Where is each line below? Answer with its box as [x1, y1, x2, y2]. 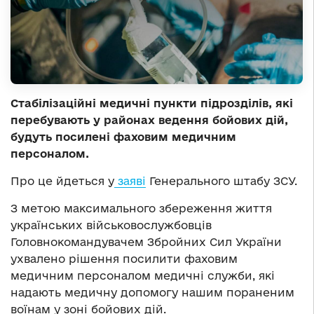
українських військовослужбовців [11, 219, 212, 232]
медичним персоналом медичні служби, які [11, 269, 275, 282]
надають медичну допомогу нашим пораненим [11, 286, 294, 299]
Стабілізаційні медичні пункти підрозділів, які [11, 97, 293, 110]
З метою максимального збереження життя [11, 202, 272, 215]
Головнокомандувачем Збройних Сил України [11, 235, 282, 249]
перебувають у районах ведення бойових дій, [11, 114, 288, 127]
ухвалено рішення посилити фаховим [11, 252, 238, 266]
